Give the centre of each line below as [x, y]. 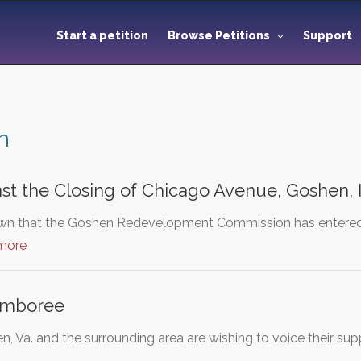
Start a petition [102, 35]
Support [329, 35]
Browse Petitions [219, 35]
